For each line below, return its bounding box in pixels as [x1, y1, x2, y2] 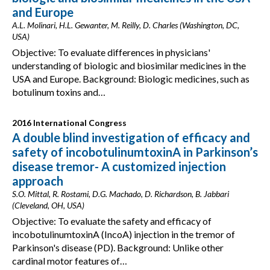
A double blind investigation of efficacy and [12, 130, 250, 145]
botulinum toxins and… [12, 86, 105, 98]
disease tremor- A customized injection [12, 159, 226, 174]
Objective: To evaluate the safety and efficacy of [12, 215, 212, 227]
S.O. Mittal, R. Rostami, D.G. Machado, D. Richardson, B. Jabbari [12, 189, 229, 199]
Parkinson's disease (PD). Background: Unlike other [12, 242, 224, 253]
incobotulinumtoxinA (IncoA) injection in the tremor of [12, 228, 235, 240]
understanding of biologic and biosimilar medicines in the [12, 60, 246, 71]
